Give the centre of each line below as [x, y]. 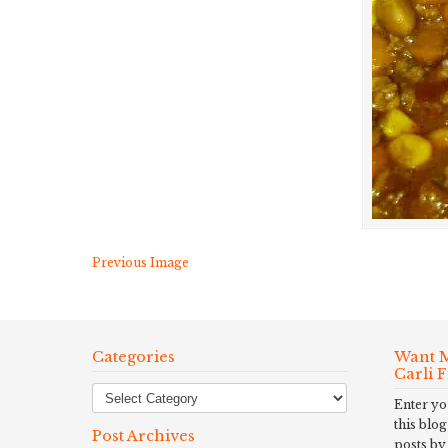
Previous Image [140, 262]
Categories [133, 357]
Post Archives [143, 436]
